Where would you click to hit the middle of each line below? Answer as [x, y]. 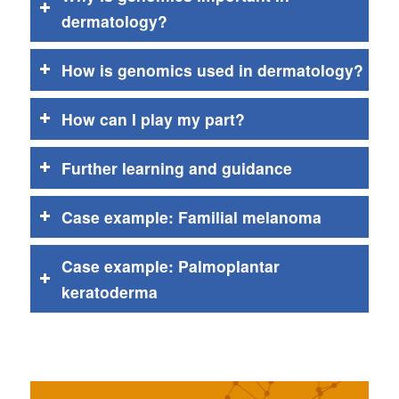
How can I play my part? [153, 118]
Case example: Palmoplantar [170, 265]
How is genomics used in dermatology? [212, 69]
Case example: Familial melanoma [191, 216]
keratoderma [109, 291]
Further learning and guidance [176, 167]
